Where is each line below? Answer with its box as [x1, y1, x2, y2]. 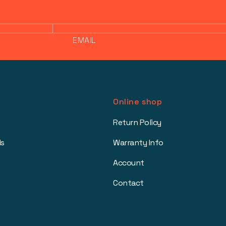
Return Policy [113, 117, 161, 128]
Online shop [113, 96, 162, 107]
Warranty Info [113, 137, 163, 148]
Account [113, 157, 144, 168]
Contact [113, 178, 144, 188]
